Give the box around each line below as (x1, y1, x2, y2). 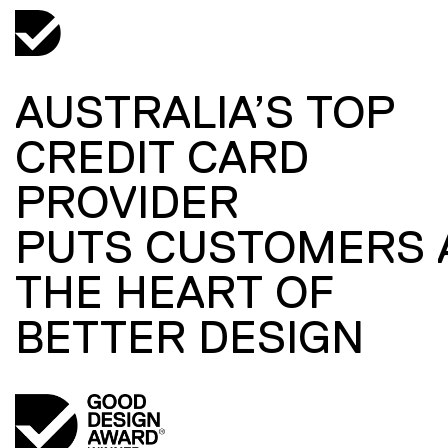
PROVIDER (15, 177, 239, 227)
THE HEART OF (15, 267, 334, 317)
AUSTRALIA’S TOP (15, 87, 395, 137)
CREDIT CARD (15, 132, 309, 182)
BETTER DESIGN (15, 312, 364, 362)
